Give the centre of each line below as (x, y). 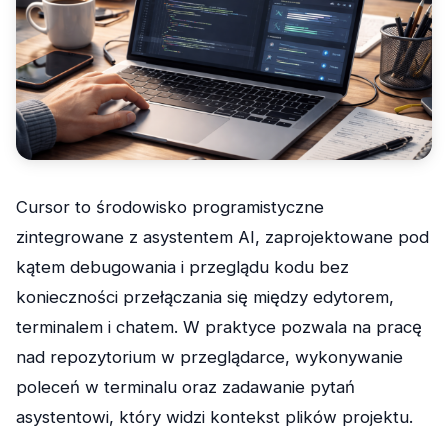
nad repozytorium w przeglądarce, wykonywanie (209, 356)
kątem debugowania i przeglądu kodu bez (182, 266)
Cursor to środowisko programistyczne (170, 206)
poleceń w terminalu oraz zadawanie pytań (185, 386)
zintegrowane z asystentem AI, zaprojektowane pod (222, 236)
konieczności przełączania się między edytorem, (205, 296)
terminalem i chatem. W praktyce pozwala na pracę (219, 326)
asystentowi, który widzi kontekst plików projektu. (214, 416)
